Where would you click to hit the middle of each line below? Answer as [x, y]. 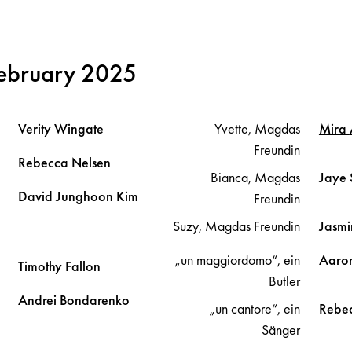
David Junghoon [67, 196]
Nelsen [91, 162]
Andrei [38, 299]
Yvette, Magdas [257, 128]
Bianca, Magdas [255, 177]
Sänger [280, 329]
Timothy [41, 266]
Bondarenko [94, 299]
